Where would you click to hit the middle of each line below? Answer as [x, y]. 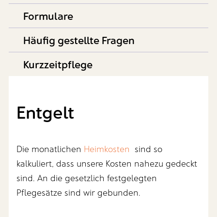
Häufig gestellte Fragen [79, 39]
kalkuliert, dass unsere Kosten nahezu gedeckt [107, 163]
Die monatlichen [50, 148]
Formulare [48, 15]
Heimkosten [107, 148]
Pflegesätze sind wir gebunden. [79, 192]
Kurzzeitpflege [58, 64]
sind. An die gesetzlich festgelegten [87, 178]
